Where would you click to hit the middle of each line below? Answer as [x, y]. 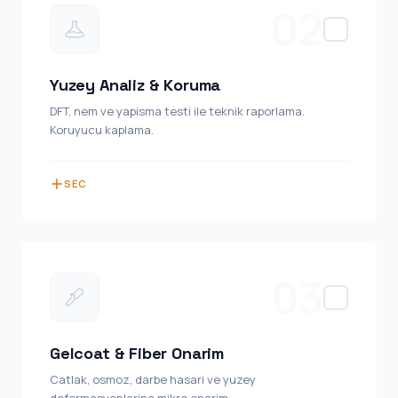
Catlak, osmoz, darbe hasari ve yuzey [153, 379]
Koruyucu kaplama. [102, 130]
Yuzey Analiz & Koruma [135, 85]
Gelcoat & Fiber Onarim [137, 353]
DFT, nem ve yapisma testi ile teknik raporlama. [177, 111]
